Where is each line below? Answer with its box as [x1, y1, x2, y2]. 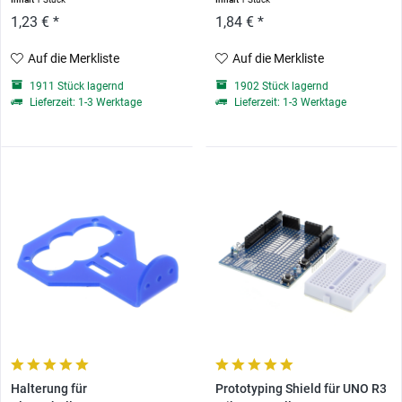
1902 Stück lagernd [231, 80, 328, 93]
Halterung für [11, 381, 88, 398]
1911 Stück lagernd [27, 80, 125, 93]
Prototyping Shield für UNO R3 [214, 381, 387, 398]
